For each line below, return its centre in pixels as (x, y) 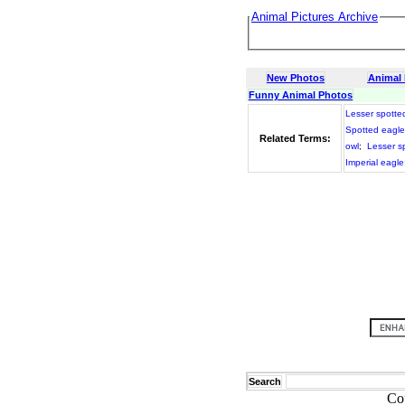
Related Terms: (295, 138)
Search (265, 381)
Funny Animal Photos (301, 95)
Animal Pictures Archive (315, 17)
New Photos (296, 78)
